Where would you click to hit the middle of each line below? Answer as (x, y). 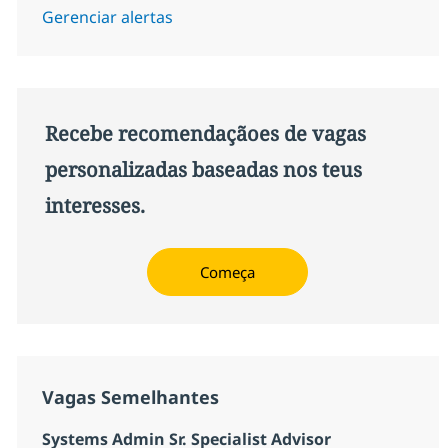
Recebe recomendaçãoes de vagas (205, 134)
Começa (228, 272)
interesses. (94, 206)
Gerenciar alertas (107, 17)
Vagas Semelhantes (130, 397)
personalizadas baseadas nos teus (203, 170)
